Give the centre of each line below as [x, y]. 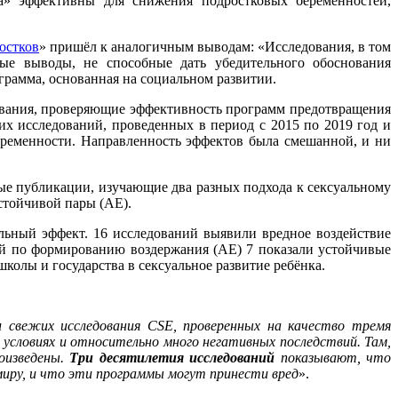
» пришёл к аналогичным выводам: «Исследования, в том [215, 47]
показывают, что [333, 358]
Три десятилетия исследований [172, 358]
